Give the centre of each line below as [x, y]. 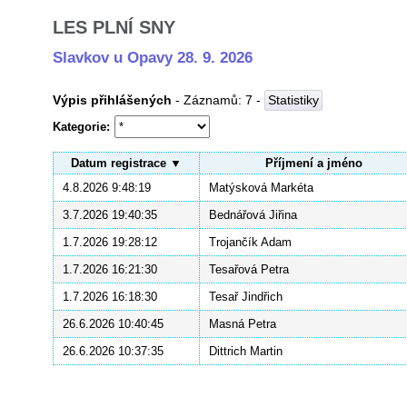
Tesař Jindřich [246, 297]
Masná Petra [243, 324]
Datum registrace [119, 164]
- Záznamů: [208, 100]
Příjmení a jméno [314, 164]
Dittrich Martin [246, 352]
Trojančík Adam [250, 243]
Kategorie [79, 127]
